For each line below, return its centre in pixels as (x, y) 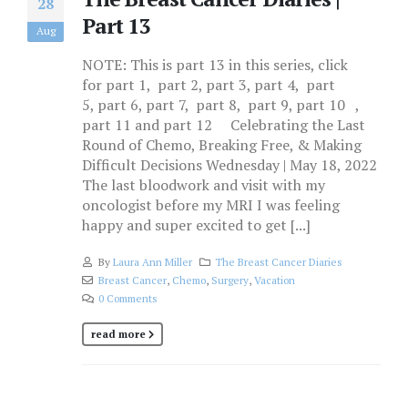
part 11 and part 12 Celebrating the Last (224, 124)
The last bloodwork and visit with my (204, 184)
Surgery (229, 280)
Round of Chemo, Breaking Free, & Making (222, 144)
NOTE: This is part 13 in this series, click (215, 64)
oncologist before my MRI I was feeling (211, 204)
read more (118, 334)
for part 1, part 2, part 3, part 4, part (209, 84)
